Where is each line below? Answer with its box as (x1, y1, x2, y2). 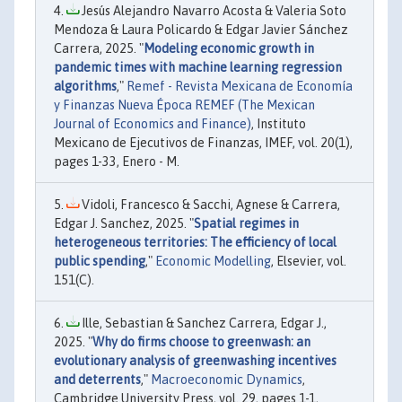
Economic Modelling (155, 254, 271, 269)
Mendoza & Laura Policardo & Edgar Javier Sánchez (54, 22, 348, 38)
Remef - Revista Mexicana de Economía (127, 79, 353, 94)
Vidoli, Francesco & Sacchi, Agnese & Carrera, (79, 197, 340, 213)
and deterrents (54, 372, 141, 388)
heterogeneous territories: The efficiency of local (54, 235, 336, 250)
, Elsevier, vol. (271, 254, 346, 269)
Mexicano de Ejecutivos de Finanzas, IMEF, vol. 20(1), (54, 135, 353, 151)
